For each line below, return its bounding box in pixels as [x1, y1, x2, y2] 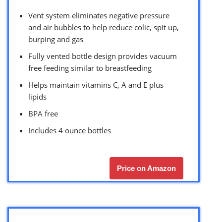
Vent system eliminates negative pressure [28, 10, 169, 20]
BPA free [28, 108, 58, 118]
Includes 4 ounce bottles [28, 125, 111, 135]
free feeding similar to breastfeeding [28, 62, 152, 73]
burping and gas [28, 34, 83, 44]
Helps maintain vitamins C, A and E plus [28, 79, 164, 90]
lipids [28, 91, 47, 102]
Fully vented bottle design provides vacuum [28, 51, 177, 61]
